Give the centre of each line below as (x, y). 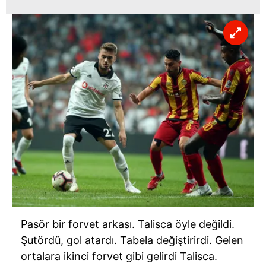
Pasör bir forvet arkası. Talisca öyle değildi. (128, 224)
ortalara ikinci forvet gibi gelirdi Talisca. (119, 256)
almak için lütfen (46, 7)
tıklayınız (101, 7)
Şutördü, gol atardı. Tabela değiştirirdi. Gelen (132, 240)
